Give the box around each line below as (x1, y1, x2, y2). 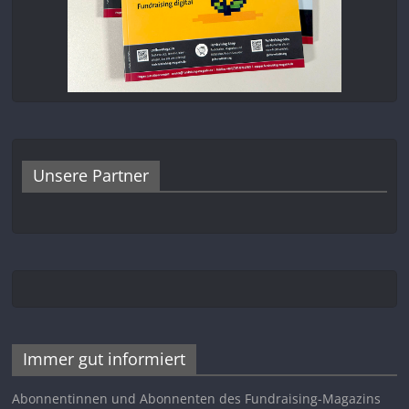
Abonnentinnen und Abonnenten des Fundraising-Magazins (12, 389, 382, 407)
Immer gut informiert (23, 347, 186, 370)
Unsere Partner (33, 163, 150, 186)
